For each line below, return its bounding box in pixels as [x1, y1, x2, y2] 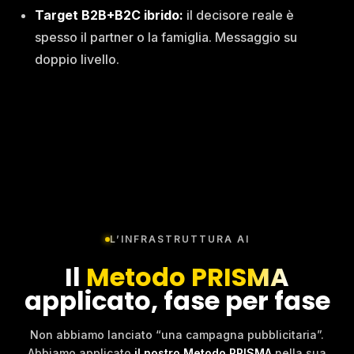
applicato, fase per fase [24, 283, 330, 319]
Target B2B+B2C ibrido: [35, 6, 183, 23]
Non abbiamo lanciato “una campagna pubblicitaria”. [30, 328, 324, 342]
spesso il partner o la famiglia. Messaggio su [35, 28, 297, 45]
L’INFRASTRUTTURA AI [109, 233, 250, 246]
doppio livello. [35, 51, 119, 67]
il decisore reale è [183, 6, 294, 23]
